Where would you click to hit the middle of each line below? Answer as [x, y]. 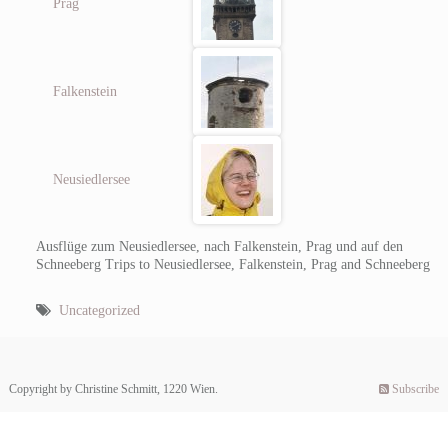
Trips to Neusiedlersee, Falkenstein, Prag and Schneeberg [267, 264]
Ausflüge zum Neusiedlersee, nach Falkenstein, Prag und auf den [219, 246]
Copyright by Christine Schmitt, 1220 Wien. [113, 389]
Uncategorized [99, 310]
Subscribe [414, 389]
